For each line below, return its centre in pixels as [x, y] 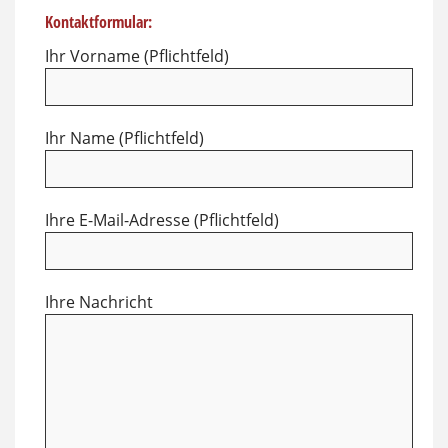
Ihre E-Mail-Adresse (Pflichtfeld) [162, 219]
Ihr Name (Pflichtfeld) [124, 137]
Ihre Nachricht [99, 301]
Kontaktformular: [98, 21]
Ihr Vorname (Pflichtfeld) [137, 55]
